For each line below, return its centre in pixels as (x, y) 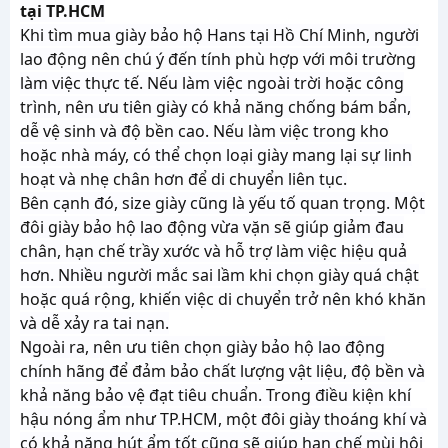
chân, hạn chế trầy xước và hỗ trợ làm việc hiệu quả (213, 251)
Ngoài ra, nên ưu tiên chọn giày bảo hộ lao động (202, 347)
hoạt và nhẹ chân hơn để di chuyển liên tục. (183, 179)
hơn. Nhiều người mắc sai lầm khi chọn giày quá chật (219, 275)
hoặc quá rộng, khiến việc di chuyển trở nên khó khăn (223, 299)
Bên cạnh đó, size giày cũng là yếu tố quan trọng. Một (222, 203)
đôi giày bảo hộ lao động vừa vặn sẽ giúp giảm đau (212, 227)
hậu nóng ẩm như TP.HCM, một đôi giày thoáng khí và (223, 419)
